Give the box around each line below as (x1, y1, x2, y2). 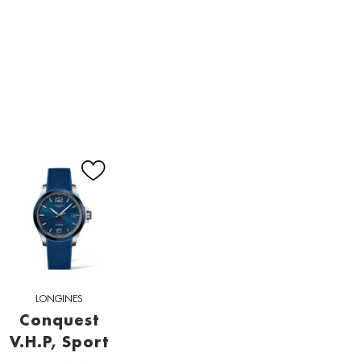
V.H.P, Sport (10, 335, 110, 352)
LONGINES (35, 294, 84, 305)
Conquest (19, 313, 100, 330)
